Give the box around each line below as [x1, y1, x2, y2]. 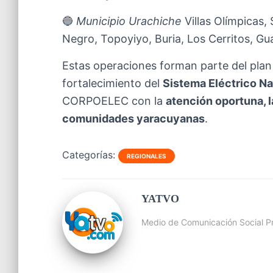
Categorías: [62, 149, 115, 161]
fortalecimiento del [62, 77, 163, 90]
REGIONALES [127, 152, 166, 160]
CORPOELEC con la [62, 94, 166, 107]
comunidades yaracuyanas [62, 112, 205, 125]
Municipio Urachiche [76, 15, 182, 27]
